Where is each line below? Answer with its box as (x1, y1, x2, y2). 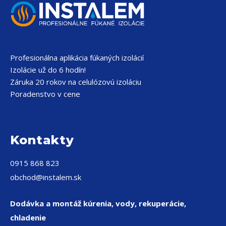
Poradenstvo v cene (10, 88, 80, 99)
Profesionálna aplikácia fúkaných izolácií (10, 52, 144, 63)
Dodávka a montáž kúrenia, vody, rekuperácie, (10, 198, 186, 208)
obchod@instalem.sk (10, 172, 81, 182)
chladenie (10, 212, 46, 222)
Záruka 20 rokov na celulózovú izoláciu (10, 76, 141, 87)
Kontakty (10, 132, 74, 147)
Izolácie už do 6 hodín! (10, 64, 86, 75)
